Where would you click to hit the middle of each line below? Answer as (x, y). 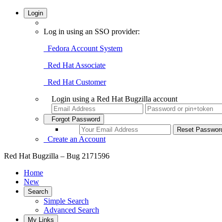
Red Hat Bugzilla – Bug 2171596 (57, 156)
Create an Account (75, 139)
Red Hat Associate (75, 65)
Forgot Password (74, 119)
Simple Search (66, 201)
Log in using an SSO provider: (92, 31)
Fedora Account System (83, 48)
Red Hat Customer (75, 82)
